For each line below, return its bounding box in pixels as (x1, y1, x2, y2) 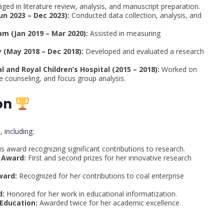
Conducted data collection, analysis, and (69, 10, 201, 20)
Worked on (159, 64, 197, 74)
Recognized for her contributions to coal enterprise (17, 171, 184, 180)
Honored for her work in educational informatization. (4, 189, 177, 198)
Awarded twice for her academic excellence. (37, 198, 181, 207)
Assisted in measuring (88, 28, 160, 38)
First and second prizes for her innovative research (26, 153, 191, 162)
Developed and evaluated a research (83, 46, 204, 56)
